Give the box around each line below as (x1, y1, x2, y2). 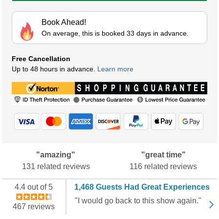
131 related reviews (22, 162, 90, 171)
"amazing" (36, 151, 75, 159)
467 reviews (13, 202, 55, 211)
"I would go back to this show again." (75, 197, 201, 205)
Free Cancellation (12, 55, 70, 63)
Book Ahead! (42, 18, 86, 27)
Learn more (97, 65, 133, 73)
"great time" (141, 151, 186, 159)
